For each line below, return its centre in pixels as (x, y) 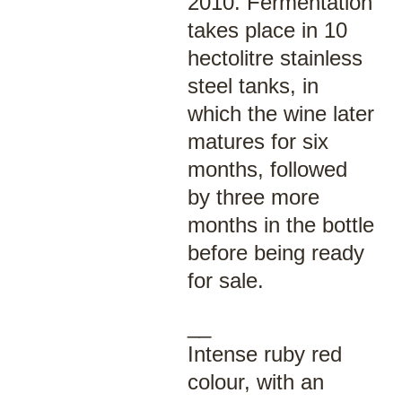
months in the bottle (280, 225)
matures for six (258, 141)
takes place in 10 (267, 30)
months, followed (267, 169)
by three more (253, 197)
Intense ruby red (264, 354)
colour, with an (255, 382)
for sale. (225, 280)
